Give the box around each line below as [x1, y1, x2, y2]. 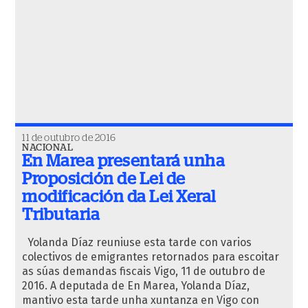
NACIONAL [22, 143, 73, 153]
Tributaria [22, 207, 100, 223]
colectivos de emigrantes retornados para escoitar [22, 250, 279, 263]
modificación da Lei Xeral [22, 189, 216, 206]
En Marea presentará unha [22, 153, 225, 170]
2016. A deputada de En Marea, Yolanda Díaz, [22, 279, 250, 292]
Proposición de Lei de [22, 171, 186, 188]
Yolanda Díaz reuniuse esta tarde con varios [22, 236, 252, 249]
